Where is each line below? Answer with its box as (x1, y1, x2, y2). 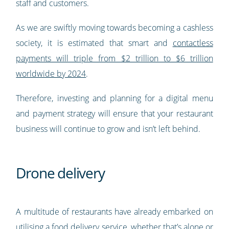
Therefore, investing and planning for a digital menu (16, 93, 213, 104)
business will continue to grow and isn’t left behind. (16, 123, 201, 135)
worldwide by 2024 (16, 68, 86, 80)
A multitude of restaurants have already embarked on (16, 206, 213, 218)
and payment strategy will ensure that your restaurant (16, 108, 213, 120)
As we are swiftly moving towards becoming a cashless (16, 22, 213, 34)
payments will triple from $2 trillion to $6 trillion (16, 53, 213, 64)
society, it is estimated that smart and (16, 37, 173, 49)
